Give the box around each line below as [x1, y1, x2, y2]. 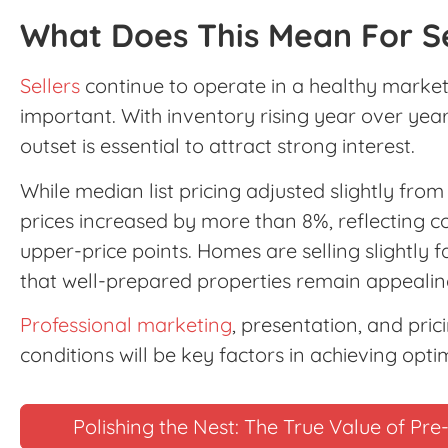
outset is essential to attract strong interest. [20, 133, 415, 159]
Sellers [20, 73, 80, 99]
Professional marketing [20, 311, 232, 337]
